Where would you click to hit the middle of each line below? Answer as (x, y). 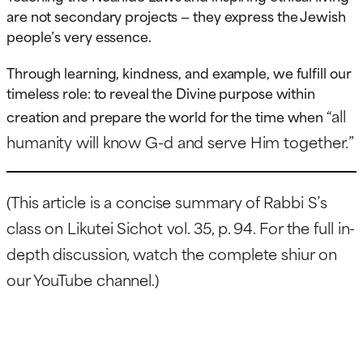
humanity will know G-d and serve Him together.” (181, 142)
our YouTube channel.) (83, 280)
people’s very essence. (79, 36)
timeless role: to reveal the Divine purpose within (161, 93)
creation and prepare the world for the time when (167, 116)
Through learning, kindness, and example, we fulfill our (179, 73)
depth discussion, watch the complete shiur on (172, 254)
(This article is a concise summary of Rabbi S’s (167, 202)
